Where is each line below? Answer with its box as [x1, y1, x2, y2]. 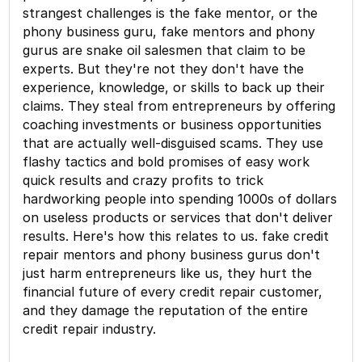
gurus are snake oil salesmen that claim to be [23, 41, 306, 58]
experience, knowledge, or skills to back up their [23, 78, 326, 95]
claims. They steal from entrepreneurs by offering [23, 97, 336, 114]
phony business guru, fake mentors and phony [23, 23, 316, 40]
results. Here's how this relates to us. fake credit [23, 227, 330, 244]
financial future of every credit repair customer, [23, 283, 323, 300]
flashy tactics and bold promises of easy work [23, 153, 310, 170]
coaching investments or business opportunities [23, 116, 322, 133]
